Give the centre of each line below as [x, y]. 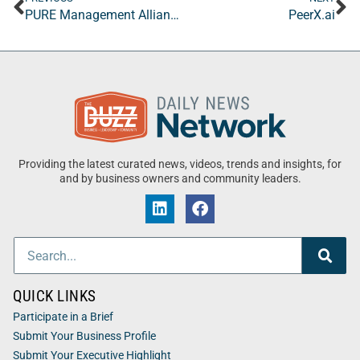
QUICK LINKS [55, 297]
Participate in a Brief [63, 317]
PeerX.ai [312, 15]
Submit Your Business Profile [84, 337]
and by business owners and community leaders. [180, 179]
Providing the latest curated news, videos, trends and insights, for [180, 165]
